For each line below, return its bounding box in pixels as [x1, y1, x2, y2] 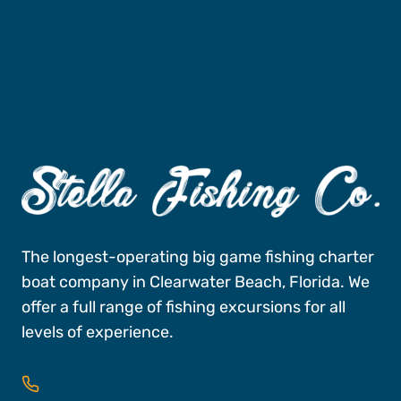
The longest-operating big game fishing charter [21, 246, 374, 267]
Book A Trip [21, 15, 104, 36]
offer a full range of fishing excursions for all [21, 296, 346, 317]
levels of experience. [21, 321, 174, 342]
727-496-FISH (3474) [48, 373, 206, 394]
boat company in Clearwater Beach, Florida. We [21, 271, 370, 292]
